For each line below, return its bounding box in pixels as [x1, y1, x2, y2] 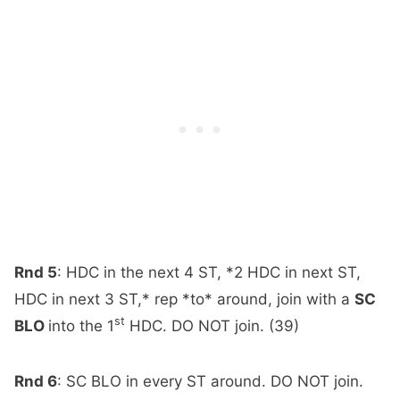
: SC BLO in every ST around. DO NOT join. [57, 371, 363, 390]
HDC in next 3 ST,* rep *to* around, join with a [14, 289, 354, 308]
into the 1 [48, 316, 114, 335]
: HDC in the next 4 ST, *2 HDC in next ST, [57, 262, 361, 281]
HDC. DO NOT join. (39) [125, 316, 299, 335]
